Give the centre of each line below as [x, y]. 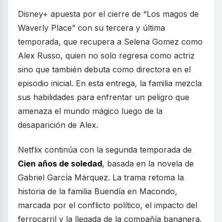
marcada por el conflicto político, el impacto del [108, 205]
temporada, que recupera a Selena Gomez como [110, 42]
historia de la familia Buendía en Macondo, [98, 192]
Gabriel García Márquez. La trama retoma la [101, 178]
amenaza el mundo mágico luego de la [90, 111]
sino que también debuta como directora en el [104, 70]
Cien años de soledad [60, 164]
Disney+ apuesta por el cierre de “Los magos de [108, 14]
